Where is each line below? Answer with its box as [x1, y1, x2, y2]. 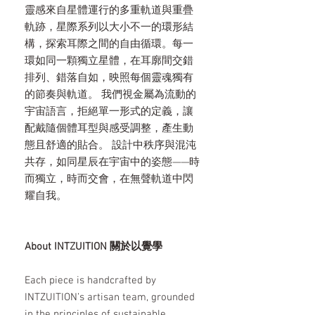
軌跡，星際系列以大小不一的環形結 [25, 21, 193, 34]
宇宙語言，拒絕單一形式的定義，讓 [25, 105, 193, 119]
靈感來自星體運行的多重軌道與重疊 [25, 4, 193, 18]
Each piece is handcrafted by [25, 274, 156, 288]
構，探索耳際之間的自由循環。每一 [25, 38, 193, 51]
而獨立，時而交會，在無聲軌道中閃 [25, 173, 193, 186]
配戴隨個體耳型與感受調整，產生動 [25, 122, 193, 136]
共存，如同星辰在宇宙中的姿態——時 [25, 156, 200, 169]
